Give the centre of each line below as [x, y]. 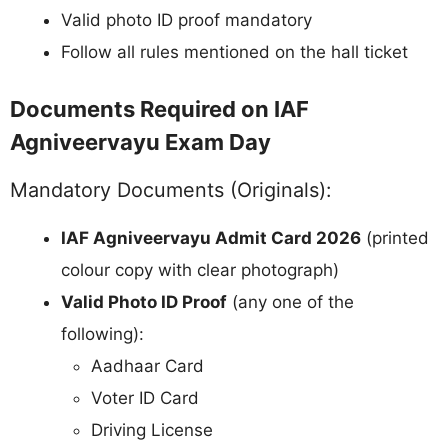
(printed [395, 238]
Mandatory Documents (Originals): [170, 190]
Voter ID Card [145, 398]
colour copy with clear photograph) [200, 270]
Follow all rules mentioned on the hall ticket [234, 51]
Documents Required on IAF [159, 109]
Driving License [152, 430]
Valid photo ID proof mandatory [186, 19]
